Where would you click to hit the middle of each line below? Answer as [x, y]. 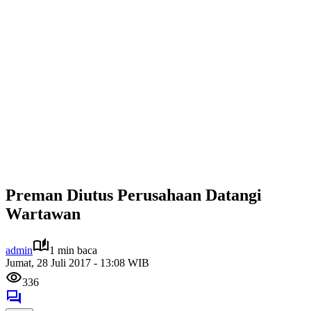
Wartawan [43, 213]
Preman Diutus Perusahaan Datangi [134, 195]
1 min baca [73, 250]
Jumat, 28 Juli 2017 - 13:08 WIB [77, 262]
